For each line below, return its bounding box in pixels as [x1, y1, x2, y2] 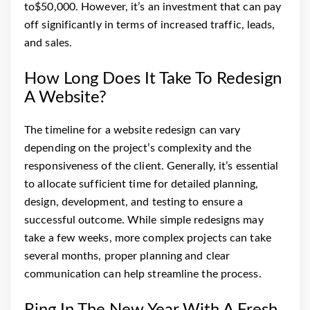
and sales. [24, 37, 72, 48]
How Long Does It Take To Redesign [24, 70, 282, 87]
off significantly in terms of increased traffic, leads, [24, 19, 275, 30]
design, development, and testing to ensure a [24, 196, 244, 208]
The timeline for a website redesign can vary [24, 124, 241, 136]
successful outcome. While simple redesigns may [24, 214, 264, 226]
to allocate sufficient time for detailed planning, [24, 178, 259, 190]
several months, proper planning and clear [24, 250, 230, 262]
